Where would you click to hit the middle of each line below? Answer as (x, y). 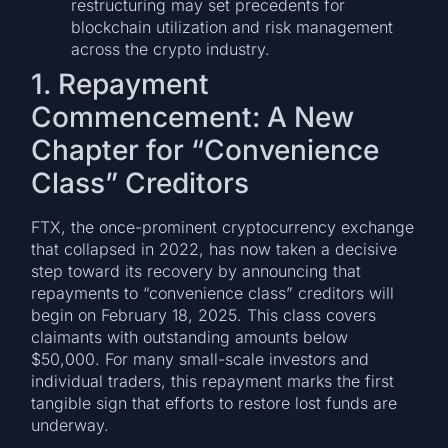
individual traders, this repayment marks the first (213, 381)
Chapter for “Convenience (205, 150)
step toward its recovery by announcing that (196, 271)
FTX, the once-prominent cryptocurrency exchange (223, 227)
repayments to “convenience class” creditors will (213, 293)
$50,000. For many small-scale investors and (200, 359)
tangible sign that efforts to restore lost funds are (214, 403)
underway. (70, 425)
